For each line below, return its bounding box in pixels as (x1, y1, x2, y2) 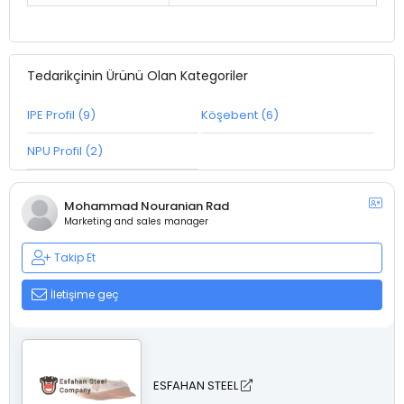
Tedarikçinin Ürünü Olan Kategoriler (26, 66, 248, 85)
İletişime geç (50, 286, 120, 302)
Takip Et (54, 249, 96, 265)
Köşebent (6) (201, 106, 280, 124)
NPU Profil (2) (26, 142, 103, 160)
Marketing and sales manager (63, 214, 208, 228)
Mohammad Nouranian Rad (63, 197, 229, 215)
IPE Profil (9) (26, 106, 96, 124)
